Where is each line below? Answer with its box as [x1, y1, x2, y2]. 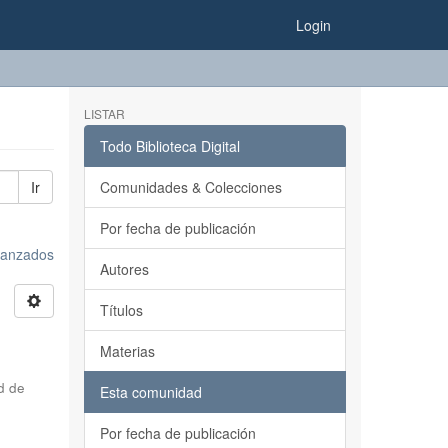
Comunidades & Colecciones [99, 177, 282, 197]
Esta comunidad [99, 382, 202, 402]
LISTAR [83, 105, 125, 122]
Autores [99, 259, 149, 279]
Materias [99, 341, 155, 361]
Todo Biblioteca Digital [99, 136, 240, 156]
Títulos [99, 300, 143, 320]
